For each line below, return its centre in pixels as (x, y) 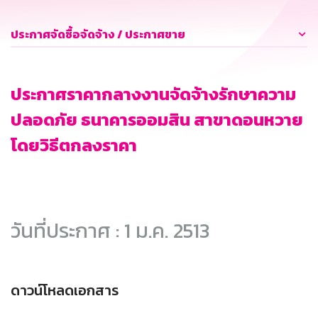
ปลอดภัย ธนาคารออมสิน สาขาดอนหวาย (157, 120)
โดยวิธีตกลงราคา (74, 146)
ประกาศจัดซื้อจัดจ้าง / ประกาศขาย (98, 34)
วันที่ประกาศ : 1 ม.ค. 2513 (110, 231)
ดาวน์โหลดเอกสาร (65, 291)
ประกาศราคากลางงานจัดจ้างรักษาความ (153, 94)
